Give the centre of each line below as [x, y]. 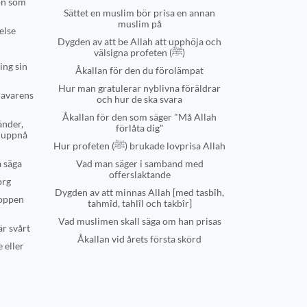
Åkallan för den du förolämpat [139, 70]
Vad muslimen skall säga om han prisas [139, 221]
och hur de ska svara [139, 99]
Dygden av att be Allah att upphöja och [139, 41]
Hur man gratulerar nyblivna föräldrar [139, 88]
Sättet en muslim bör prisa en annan [139, 13]
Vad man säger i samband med [139, 163]
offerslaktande [139, 174]
